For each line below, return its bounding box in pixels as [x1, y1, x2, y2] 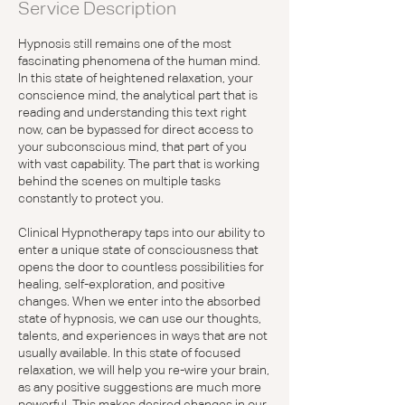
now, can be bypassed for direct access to [18, 122, 253, 137]
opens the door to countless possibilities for [18, 259, 264, 274]
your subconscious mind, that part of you [18, 139, 247, 154]
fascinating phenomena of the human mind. [18, 53, 260, 68]
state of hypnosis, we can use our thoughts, [18, 311, 261, 325]
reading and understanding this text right [18, 105, 247, 119]
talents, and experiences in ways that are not [18, 328, 268, 343]
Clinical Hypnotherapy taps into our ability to [18, 225, 265, 240]
